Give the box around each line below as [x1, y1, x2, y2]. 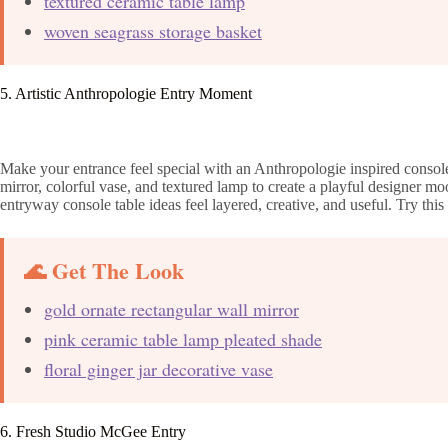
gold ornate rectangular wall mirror [44, 297, 299, 322]
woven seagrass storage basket [44, 19, 262, 44]
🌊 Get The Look [24, 254, 184, 288]
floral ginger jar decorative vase [44, 357, 273, 382]
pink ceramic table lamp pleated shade [44, 327, 322, 352]
